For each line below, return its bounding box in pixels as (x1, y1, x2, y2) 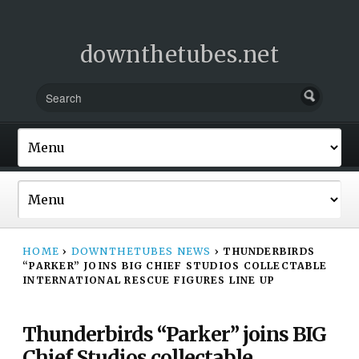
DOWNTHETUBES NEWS (71, 244, 212, 257)
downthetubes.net (79, 41, 280, 68)
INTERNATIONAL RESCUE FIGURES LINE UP (22, 273, 276, 286)
